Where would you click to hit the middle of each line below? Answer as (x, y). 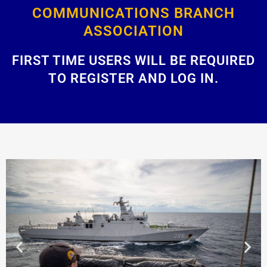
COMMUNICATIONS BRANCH (133, 13)
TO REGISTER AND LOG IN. (133, 78)
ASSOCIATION (133, 31)
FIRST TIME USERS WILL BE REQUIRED (133, 60)
